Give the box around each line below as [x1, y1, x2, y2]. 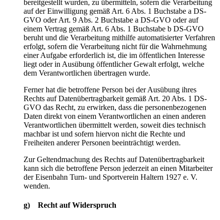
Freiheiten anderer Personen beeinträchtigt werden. [24, 138, 181, 147]
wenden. [24, 181, 50, 190]
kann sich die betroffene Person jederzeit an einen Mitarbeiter [24, 164, 213, 172]
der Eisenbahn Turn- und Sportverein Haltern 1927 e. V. [24, 172, 197, 181]
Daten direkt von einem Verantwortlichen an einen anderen [24, 111, 206, 120]
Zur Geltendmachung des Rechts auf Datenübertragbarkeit [24, 155, 204, 164]
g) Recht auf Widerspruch [24, 200, 116, 209]
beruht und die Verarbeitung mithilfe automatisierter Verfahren [24, 33, 215, 42]
